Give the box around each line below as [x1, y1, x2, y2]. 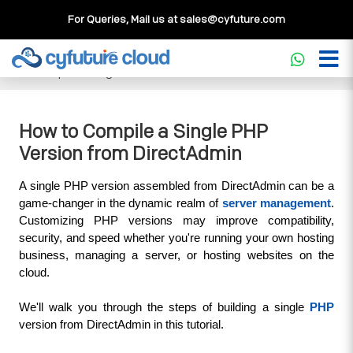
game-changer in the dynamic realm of [18, 197, 222, 210]
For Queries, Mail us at [68, 13, 180, 26]
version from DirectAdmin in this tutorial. [18, 318, 224, 331]
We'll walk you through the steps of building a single [18, 301, 310, 314]
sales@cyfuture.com [180, 13, 285, 26]
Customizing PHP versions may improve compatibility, [18, 214, 335, 227]
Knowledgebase [110, 48, 198, 63]
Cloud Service [18, 48, 95, 63]
